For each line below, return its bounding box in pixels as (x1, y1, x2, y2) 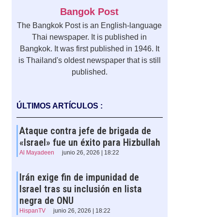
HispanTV (19, 207, 46, 215)
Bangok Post (60, 6, 119, 17)
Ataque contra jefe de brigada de (19, 125, 151, 137)
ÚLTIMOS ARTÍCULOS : (16, 102, 103, 110)
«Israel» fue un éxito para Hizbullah (19, 137, 160, 149)
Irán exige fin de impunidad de (19, 171, 139, 184)
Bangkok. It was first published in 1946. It (19, 45, 159, 53)
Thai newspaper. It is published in (32, 33, 147, 42)
